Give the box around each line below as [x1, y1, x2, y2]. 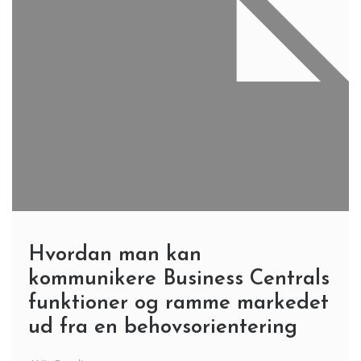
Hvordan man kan [28, 244, 201, 266]
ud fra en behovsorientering [28, 317, 297, 338]
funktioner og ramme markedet [28, 293, 329, 314]
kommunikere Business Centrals [28, 268, 330, 290]
